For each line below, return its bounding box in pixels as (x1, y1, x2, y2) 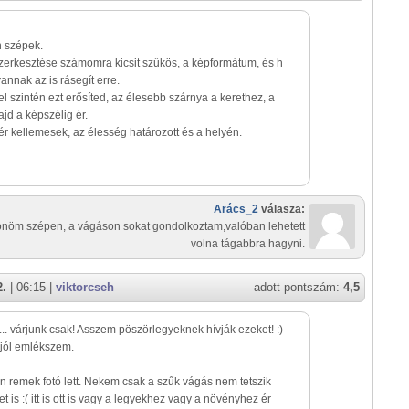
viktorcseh (56, 280, 114, 294)
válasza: (258, 203, 305, 215)
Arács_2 (214, 203, 258, 215)
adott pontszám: (254, 280, 343, 294)
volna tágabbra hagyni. (191, 237, 305, 250)
